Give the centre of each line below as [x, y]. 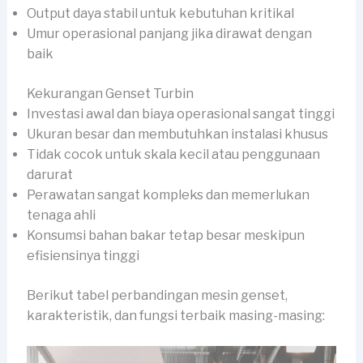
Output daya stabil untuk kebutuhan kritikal [160, 13]
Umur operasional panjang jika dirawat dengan [169, 33]
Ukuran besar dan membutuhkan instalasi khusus [177, 134]
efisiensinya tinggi [83, 255]
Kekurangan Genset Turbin [110, 93]
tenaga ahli [61, 215]
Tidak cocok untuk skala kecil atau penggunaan [173, 154]
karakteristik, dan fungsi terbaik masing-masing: [175, 315]
